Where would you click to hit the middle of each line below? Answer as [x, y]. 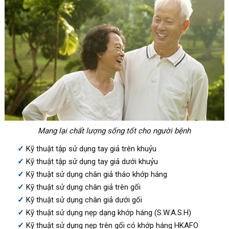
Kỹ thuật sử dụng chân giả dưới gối [84, 200]
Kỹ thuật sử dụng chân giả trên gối [83, 187]
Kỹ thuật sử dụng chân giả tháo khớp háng [96, 174]
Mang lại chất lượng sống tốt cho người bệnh [114, 131]
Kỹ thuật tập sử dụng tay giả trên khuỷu [91, 148]
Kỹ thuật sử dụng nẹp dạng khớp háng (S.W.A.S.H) [108, 212]
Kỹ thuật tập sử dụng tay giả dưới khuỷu [92, 161]
